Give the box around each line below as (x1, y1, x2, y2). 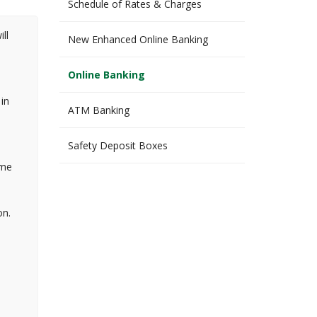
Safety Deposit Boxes (67, 139, 168, 152)
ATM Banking (67, 103, 129, 117)
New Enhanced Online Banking (67, 33, 208, 46)
